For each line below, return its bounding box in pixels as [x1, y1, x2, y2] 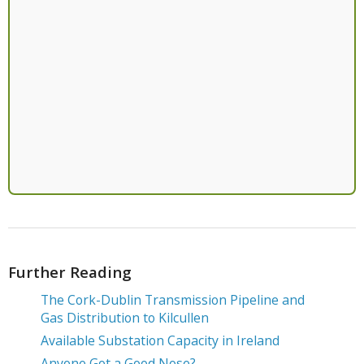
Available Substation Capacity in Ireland [40, 331, 279, 349]
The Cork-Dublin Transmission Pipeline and [40, 290, 305, 309]
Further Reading [8, 261, 132, 282]
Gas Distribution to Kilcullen [40, 308, 209, 327]
